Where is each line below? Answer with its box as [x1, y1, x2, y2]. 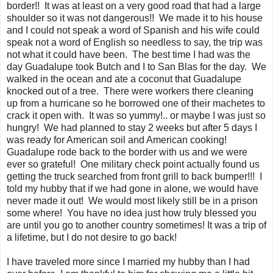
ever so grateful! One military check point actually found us [7, 158, 260, 169]
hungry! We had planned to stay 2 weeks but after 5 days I [7, 122, 257, 133]
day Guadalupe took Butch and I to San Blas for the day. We [7, 61, 266, 72]
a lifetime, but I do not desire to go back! [7, 232, 177, 243]
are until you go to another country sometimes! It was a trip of [7, 219, 266, 230]
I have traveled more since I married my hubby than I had [7, 256, 250, 267]
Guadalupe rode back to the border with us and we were [7, 146, 247, 157]
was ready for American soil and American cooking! [7, 134, 229, 145]
